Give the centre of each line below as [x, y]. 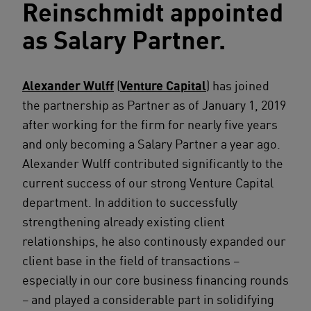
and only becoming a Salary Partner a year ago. [151, 144]
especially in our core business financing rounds [155, 280]
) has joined [238, 85]
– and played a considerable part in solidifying [148, 299]
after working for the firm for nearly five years [150, 124]
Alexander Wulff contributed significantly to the [153, 163]
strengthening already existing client [124, 221]
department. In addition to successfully [130, 202]
